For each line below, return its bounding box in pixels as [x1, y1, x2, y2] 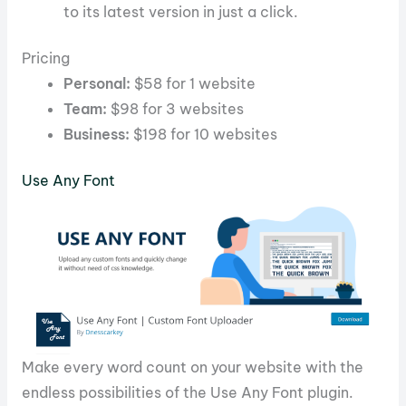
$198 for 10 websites [130, 124, 278, 143]
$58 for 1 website [130, 73, 256, 92]
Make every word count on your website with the [21, 358, 363, 377]
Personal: [63, 73, 131, 92]
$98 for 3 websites [107, 99, 245, 118]
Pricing [21, 48, 70, 67]
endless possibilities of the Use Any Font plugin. [21, 383, 353, 402]
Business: [63, 124, 130, 143]
